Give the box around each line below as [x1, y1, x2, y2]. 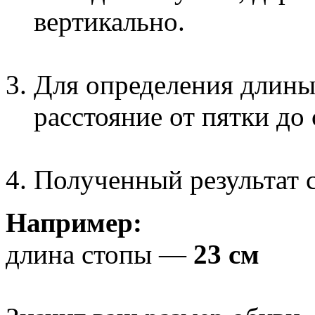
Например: [6, 207, 142, 238]
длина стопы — [6, 239, 193, 270]
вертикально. [34, 6, 185, 37]
